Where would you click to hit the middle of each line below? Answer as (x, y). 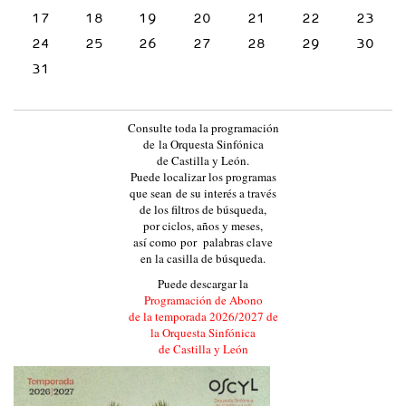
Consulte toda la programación (203, 127)
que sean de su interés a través (203, 193)
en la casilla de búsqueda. (203, 258)
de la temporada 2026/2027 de (203, 316)
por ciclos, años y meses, (203, 225)
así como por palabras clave (203, 242)
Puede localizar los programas (203, 176)
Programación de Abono (203, 300)
